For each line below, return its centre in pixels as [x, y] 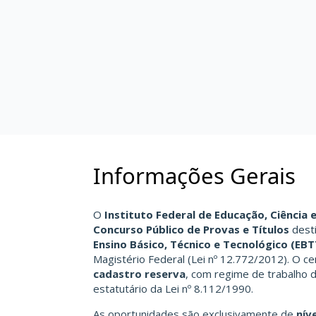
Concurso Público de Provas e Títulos [191, 229]
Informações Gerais [194, 176]
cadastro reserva [139, 273]
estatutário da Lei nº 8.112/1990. [173, 288]
